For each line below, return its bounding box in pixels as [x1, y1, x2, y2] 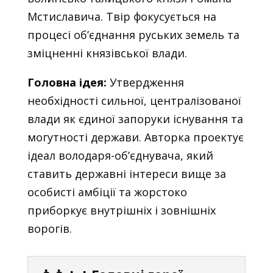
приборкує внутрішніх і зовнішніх [27, 202, 216, 218]
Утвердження [106, 74, 184, 90]
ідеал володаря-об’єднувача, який [27, 147, 213, 163]
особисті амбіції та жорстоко [27, 184, 187, 199]
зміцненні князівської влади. [27, 45, 187, 60]
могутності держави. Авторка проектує [27, 129, 244, 144]
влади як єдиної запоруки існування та [27, 111, 243, 126]
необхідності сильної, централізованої [27, 93, 241, 108]
